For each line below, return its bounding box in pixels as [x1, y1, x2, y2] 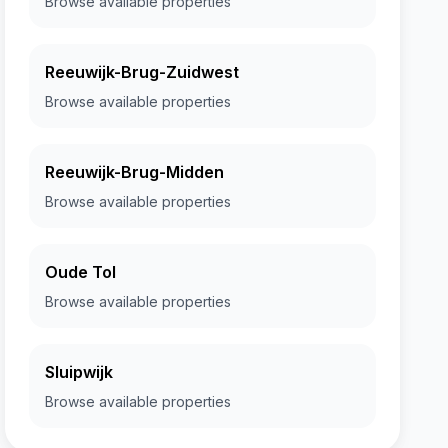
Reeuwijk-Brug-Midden [45, 162, 225, 182]
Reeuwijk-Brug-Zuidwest [45, 62, 240, 82]
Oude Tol [45, 262, 117, 282]
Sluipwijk [45, 362, 114, 382]
